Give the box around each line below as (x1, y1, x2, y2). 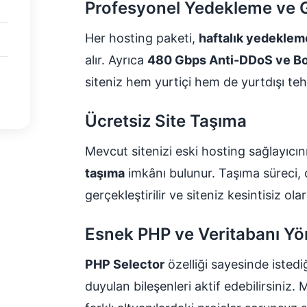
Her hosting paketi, (85, 30, 199, 45)
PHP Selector (85, 256, 164, 271)
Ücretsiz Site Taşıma (85, 110, 247, 131)
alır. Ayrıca (85, 52, 147, 67)
